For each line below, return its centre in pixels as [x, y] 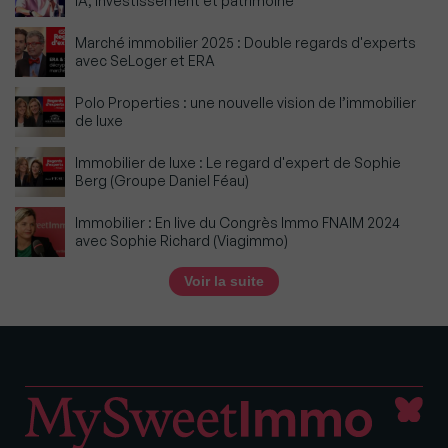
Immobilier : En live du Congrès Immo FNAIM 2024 [237, 222]
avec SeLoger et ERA [145, 60]
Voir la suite [224, 280]
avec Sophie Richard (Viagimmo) [181, 240]
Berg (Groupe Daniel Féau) [162, 180]
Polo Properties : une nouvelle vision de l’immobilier [245, 102]
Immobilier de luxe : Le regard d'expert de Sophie [238, 162]
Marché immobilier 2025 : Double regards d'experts [245, 42]
